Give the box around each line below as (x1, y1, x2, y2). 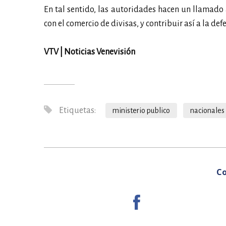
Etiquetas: (58, 105, 96, 115)
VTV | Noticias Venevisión (44, 47, 137, 56)
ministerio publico (112, 106, 170, 115)
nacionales (190, 106, 224, 115)
